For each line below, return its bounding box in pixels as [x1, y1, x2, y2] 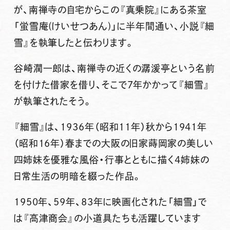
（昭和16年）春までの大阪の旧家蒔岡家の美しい [13, 138, 214, 148]
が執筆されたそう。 [13, 96, 92, 106]
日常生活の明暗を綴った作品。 [13, 171, 142, 181]
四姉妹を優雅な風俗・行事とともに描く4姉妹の [13, 155, 209, 164]
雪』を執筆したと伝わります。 [13, 37, 135, 47]
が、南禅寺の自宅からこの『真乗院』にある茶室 [13, 5, 207, 14]
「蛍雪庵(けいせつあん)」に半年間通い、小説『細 [13, 21, 215, 31]
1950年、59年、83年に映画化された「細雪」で [13, 197, 207, 206]
